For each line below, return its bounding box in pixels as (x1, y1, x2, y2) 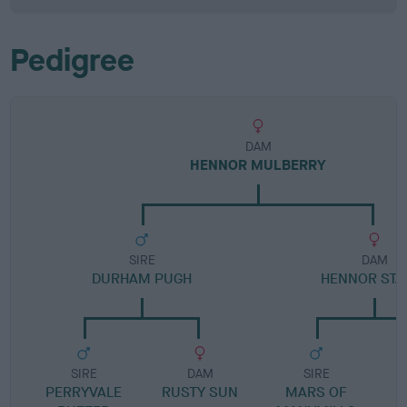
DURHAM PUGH (92, 269, 193, 288)
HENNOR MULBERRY (190, 155, 327, 174)
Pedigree (10, 40, 135, 81)
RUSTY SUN (162, 382, 239, 402)
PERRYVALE (45, 382, 123, 402)
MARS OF (285, 382, 348, 402)
